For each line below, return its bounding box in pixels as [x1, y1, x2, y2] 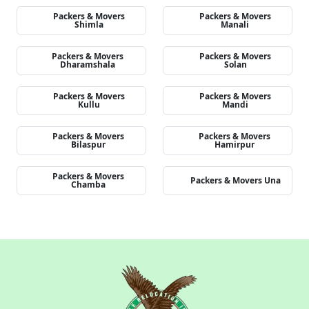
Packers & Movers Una [190, 175, 281, 186]
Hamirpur [215, 139, 255, 150]
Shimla [74, 19, 103, 30]
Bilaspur [71, 139, 106, 150]
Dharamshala [60, 59, 116, 70]
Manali [221, 19, 250, 30]
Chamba [71, 179, 106, 190]
